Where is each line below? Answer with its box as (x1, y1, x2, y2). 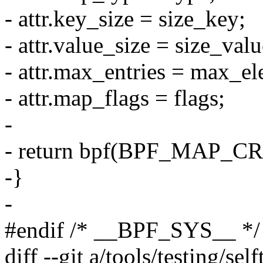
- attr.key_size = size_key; (5, 6, 245, 32)
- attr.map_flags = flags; (5, 85, 225, 111)
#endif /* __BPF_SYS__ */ (5, 217, 260, 243)
